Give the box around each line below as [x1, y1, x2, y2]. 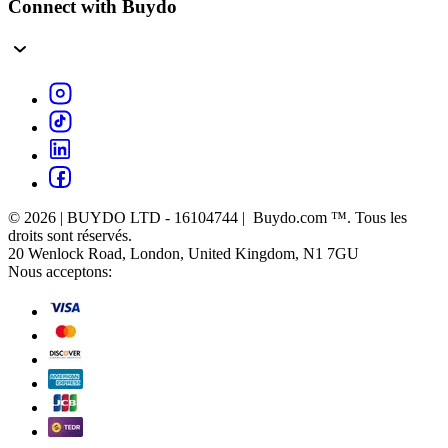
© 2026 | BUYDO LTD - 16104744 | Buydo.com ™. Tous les [8, 208, 407, 226]
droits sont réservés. [8, 226, 132, 244]
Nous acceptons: [8, 262, 112, 280]
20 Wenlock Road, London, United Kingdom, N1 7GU [8, 244, 359, 262]
